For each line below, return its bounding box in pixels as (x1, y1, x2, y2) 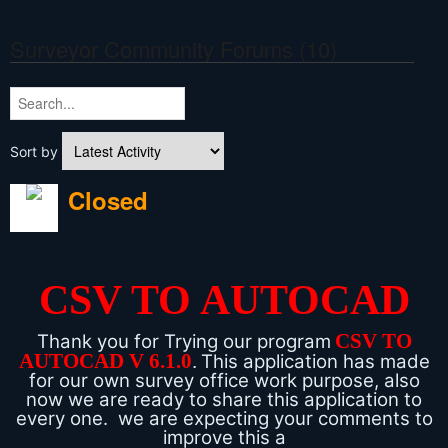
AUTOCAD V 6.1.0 (18, 349, 192, 374)
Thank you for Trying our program (36, 330, 331, 354)
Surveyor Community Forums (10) (10, 33, 337, 65)
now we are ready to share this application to (26, 388, 422, 412)
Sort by (10, 143, 62, 161)
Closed (68, 183, 148, 218)
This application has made (200, 350, 430, 374)
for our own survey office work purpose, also (28, 369, 420, 393)
